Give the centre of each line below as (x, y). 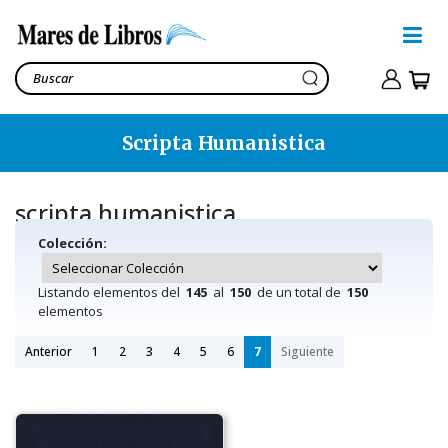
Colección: (74, 243)
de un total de (299, 292)
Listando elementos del (112, 292)
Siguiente (307, 352)
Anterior (48, 352)
